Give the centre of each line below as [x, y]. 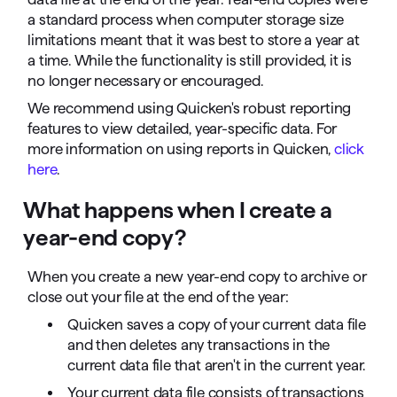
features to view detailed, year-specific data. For [183, 128]
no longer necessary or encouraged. [145, 81]
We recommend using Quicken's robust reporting [190, 108]
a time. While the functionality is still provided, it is [190, 60]
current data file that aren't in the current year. [217, 365]
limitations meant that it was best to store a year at [194, 40]
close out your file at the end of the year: [158, 297]
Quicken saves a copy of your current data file [217, 324]
